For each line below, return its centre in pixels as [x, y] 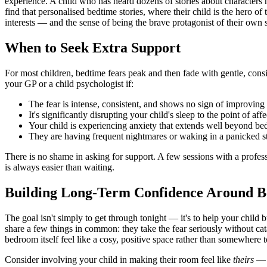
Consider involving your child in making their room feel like [119, 259]
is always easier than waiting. [60, 167]
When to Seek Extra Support [93, 48]
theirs [243, 259]
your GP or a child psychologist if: [69, 84]
